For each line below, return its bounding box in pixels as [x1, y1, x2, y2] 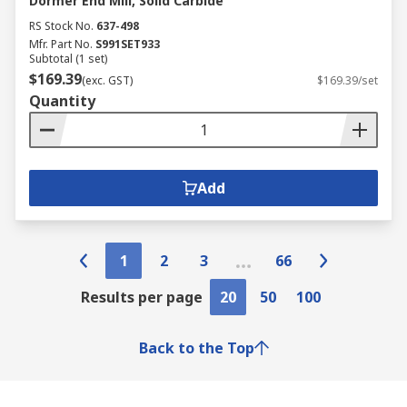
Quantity [29, 91, 95, 111]
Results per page [81, 287, 203, 307]
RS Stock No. [29, 18, 94, 34]
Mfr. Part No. [29, 36, 93, 52]
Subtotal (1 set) [29, 51, 107, 66]
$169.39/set [317, 73, 378, 88]
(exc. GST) [82, 73, 133, 88]
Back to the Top [138, 338, 254, 358]
